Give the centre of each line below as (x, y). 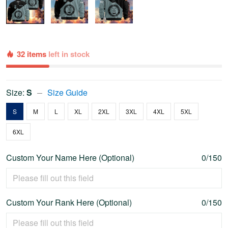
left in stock (69, 54)
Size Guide (67, 93)
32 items (33, 54)
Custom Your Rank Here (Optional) (69, 203)
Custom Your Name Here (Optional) (70, 158)
